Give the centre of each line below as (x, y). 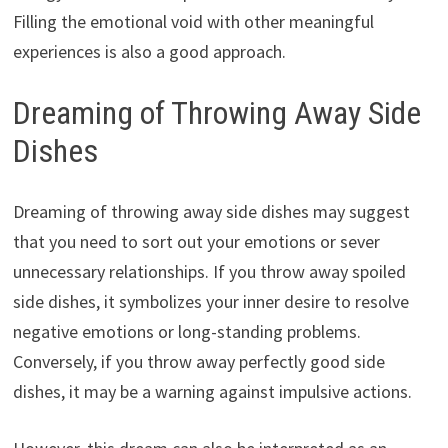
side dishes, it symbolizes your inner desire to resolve (210, 301)
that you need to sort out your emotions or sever (196, 241)
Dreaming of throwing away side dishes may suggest (211, 211)
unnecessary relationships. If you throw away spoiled (209, 271)
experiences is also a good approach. (149, 52)
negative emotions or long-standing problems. (186, 331)
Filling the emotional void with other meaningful (193, 22)
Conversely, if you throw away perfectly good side (198, 361)
